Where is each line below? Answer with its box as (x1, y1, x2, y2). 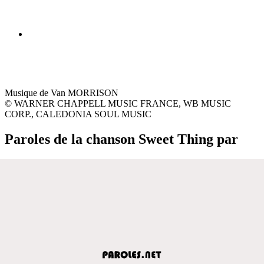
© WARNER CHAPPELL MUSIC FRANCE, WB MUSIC (5, 98, 231, 108)
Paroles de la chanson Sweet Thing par (5, 131, 238, 147)
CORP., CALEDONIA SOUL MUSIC (5, 108, 151, 119)
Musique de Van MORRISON (5, 87, 118, 98)
